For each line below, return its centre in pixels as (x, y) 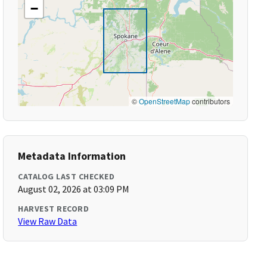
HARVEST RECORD (54, 209)
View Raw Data (48, 221)
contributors (210, 101)
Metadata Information (72, 156)
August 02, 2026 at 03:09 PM (74, 189)
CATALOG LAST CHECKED (66, 176)
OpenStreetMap (164, 101)
